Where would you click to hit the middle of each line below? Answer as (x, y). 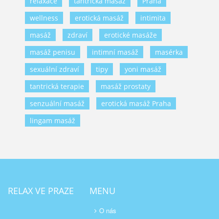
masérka (169, 52)
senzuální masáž (57, 104)
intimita (153, 18)
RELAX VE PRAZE (41, 191)
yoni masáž (143, 69)
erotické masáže (131, 35)
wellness (44, 18)
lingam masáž (53, 121)
